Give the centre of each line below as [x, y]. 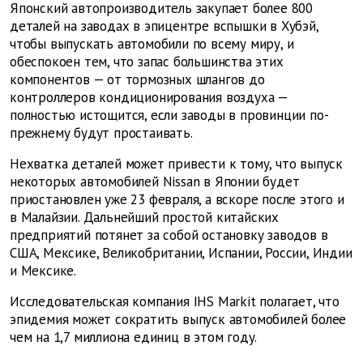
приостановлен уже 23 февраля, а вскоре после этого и [177, 200]
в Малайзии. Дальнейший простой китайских [144, 218]
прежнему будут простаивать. [101, 133]
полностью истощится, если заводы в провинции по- [169, 115]
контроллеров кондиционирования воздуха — [149, 98]
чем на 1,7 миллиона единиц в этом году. [134, 337]
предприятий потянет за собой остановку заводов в [169, 235]
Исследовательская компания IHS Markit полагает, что [175, 302]
